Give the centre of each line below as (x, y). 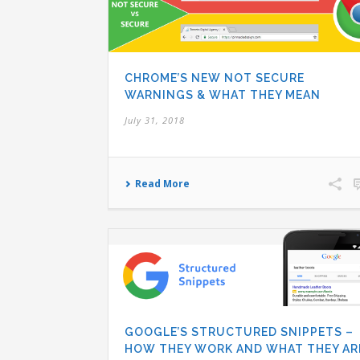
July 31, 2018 (155, 120)
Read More (162, 183)
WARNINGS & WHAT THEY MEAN (223, 94)
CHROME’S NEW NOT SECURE (215, 78)
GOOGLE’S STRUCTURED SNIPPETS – (239, 331)
